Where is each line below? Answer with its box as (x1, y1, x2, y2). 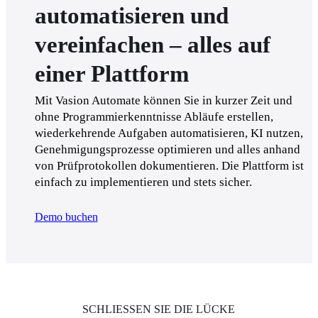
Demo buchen (34, 211, 98, 224)
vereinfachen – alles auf (34, 31, 270, 58)
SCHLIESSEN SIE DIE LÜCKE (82, 303, 236, 316)
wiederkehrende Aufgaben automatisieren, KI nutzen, (34, 126, 303, 140)
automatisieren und (34, 2, 229, 29)
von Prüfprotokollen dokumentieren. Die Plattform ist (34, 158, 304, 172)
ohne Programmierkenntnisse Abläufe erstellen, (34, 109, 273, 124)
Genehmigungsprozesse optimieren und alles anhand (34, 142, 300, 156)
